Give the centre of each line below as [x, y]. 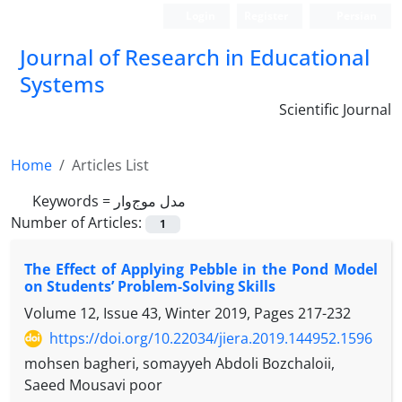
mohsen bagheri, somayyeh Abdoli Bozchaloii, [179, 364]
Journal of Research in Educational [195, 57]
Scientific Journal [335, 109]
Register [267, 16]
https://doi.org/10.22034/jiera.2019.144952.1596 [211, 339]
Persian [355, 16]
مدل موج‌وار [150, 201]
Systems [62, 84]
